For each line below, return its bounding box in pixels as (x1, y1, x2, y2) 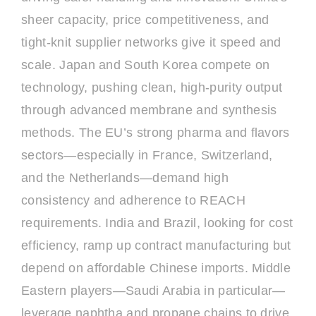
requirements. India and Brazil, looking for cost (21, 216, 293, 230)
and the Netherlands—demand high (21, 171, 229, 185)
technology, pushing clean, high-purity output (21, 80, 283, 95)
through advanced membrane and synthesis (21, 103, 277, 117)
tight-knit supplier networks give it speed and (21, 35, 281, 49)
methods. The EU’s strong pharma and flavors (21, 126, 290, 140)
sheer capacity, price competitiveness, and (21, 13, 269, 27)
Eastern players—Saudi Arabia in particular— (21, 284, 286, 298)
